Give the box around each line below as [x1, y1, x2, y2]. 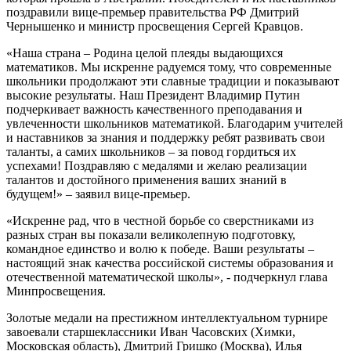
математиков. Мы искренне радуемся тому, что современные [6, 60, 331, 74]
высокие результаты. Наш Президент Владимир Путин [6, 88, 300, 102]
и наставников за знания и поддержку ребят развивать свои [6, 130, 325, 144]
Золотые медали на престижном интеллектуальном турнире [6, 310, 327, 324]
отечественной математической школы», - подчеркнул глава [6, 270, 327, 284]
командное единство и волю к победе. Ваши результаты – [6, 241, 314, 255]
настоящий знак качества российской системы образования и [6, 255, 334, 270]
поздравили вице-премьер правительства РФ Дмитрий [6, 5, 299, 19]
